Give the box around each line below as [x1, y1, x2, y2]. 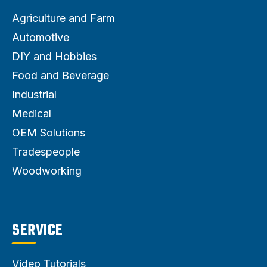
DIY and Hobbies [12, 49, 97, 63]
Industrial [12, 88, 57, 101]
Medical [12, 107, 51, 120]
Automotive [12, 30, 69, 44]
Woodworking [12, 164, 82, 177]
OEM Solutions [12, 126, 85, 139]
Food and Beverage [12, 69, 109, 82]
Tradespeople [12, 145, 80, 158]
